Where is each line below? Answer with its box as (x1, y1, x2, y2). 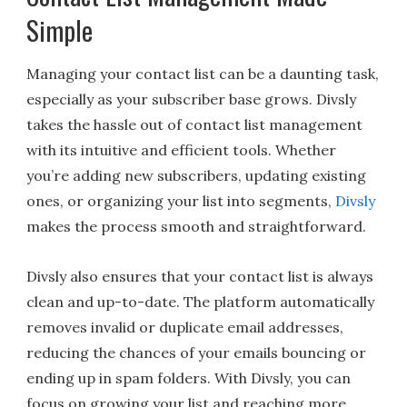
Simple (26, 10, 94, 49)
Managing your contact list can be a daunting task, (26, 64, 380, 83)
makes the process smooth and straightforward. (26, 216, 367, 235)
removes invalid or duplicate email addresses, (26, 317, 344, 336)
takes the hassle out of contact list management (26, 114, 363, 134)
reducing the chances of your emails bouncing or (26, 342, 367, 362)
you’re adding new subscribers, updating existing (26, 165, 367, 184)
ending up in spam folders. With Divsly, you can (26, 368, 352, 387)
